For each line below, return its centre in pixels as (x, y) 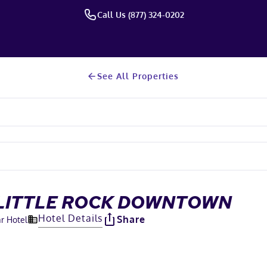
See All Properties (138, 76)
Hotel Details (70, 218)
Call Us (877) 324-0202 (141, 14)
